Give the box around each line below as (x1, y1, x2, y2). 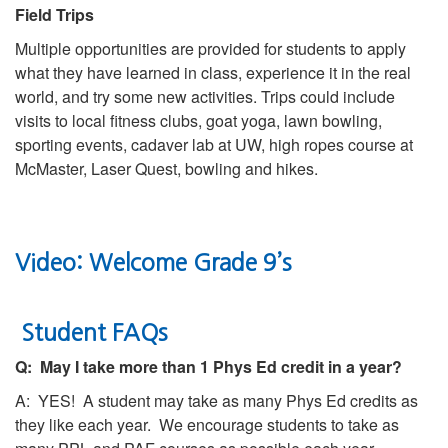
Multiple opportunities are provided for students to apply (15, 36, 406, 60)
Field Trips (15, 2, 94, 26)
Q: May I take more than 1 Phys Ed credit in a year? (15, 354, 402, 378)
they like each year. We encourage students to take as (15, 412, 399, 436)
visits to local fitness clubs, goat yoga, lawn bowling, (15, 108, 382, 132)
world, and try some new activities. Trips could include (15, 84, 395, 108)
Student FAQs (21, 320, 167, 344)
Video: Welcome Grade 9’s (15, 250, 291, 274)
